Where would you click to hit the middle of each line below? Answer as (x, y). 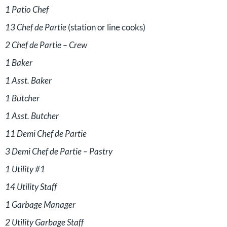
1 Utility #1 (25, 169)
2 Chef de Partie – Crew (46, 45)
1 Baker (19, 63)
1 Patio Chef (27, 9)
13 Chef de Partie (36, 27)
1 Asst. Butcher (32, 116)
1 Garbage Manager (40, 204)
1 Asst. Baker (28, 80)
